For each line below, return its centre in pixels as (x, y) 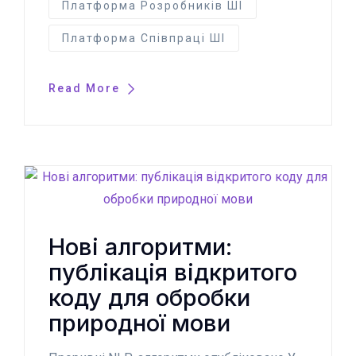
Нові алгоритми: (140, 246)
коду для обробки (149, 297)
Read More (86, 88)
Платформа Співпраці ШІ (144, 38)
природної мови (139, 323)
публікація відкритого (173, 272)
